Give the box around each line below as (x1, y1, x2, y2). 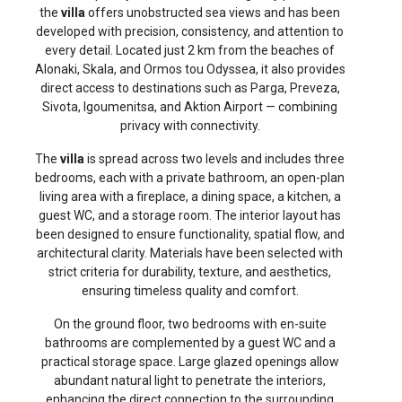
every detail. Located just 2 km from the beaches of (45, 42, 335, 57)
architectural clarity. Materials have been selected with (37, 245, 343, 260)
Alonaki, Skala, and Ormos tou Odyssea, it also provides (34, 61, 345, 76)
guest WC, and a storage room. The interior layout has (39, 207, 341, 223)
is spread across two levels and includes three (84, 151, 345, 166)
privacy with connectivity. (119, 118, 260, 133)
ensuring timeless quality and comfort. (81, 283, 299, 298)
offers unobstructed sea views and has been (85, 4, 340, 20)
